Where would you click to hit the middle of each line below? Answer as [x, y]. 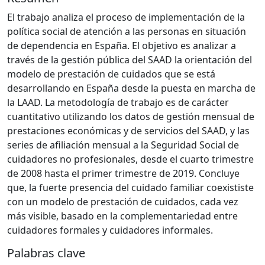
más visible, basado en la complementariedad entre [122, 216]
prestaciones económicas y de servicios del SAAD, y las [128, 130]
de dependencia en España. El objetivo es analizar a [122, 45]
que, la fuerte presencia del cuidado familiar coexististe [130, 187]
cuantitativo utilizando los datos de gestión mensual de [131, 116]
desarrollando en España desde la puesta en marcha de [131, 88]
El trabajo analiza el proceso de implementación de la [126, 17]
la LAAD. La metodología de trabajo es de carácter [118, 102]
